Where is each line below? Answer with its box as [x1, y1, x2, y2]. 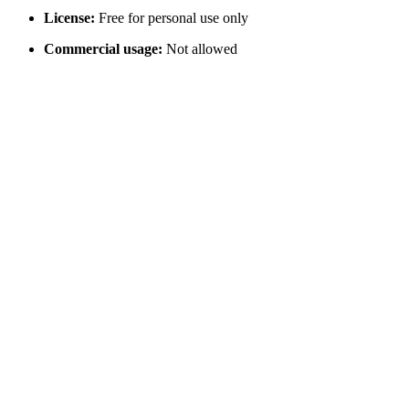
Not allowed [163, 41, 237, 58]
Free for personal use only [95, 10, 248, 26]
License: [44, 10, 95, 26]
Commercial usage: [44, 41, 163, 58]
